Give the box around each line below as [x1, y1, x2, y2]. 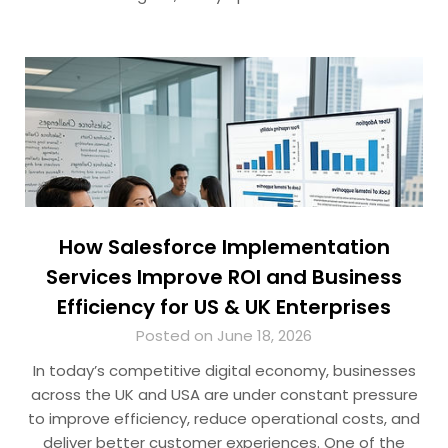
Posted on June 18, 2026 [136, 325, 312, 347]
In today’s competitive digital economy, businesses [32, 360, 416, 382]
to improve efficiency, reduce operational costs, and [28, 408, 420, 430]
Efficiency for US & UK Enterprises [57, 293, 391, 322]
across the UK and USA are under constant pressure [30, 384, 418, 406]
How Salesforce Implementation [58, 233, 390, 262]
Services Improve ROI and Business [46, 263, 402, 292]
